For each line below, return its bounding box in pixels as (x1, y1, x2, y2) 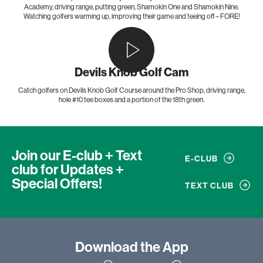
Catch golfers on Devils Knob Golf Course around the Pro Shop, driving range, (18, 86, 245, 95)
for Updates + (41, 161, 124, 178)
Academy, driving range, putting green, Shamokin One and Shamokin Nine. (24, 3, 239, 12)
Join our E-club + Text (12, 147, 142, 164)
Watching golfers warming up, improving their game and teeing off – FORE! (23, 12, 240, 21)
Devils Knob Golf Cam (75, 65, 188, 80)
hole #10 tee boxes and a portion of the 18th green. (59, 96, 204, 104)
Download (75, 239, 140, 256)
